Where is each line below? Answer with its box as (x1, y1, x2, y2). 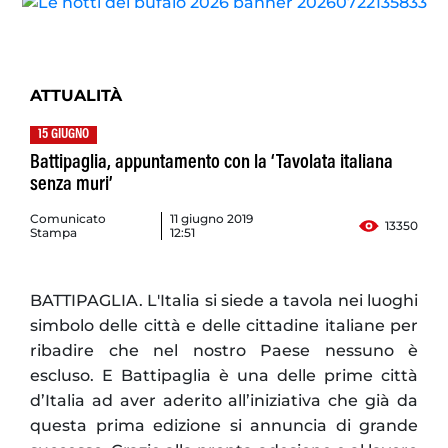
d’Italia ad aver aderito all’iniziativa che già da (30, 391, 418, 411)
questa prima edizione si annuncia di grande (30, 416, 418, 436)
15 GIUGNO (38, 128, 89, 143)
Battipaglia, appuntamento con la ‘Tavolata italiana (30, 153, 393, 174)
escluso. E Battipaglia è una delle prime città (30, 366, 418, 386)
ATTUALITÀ (30, 86, 122, 106)
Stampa (30, 225, 77, 241)
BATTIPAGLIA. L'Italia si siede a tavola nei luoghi (30, 291, 418, 311)
